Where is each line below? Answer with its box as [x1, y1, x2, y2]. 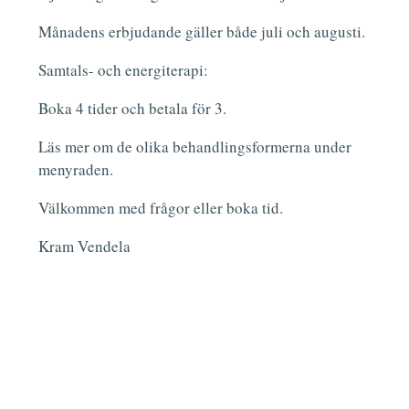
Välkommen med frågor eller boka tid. [38, 197, 284, 219]
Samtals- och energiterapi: [38, 59, 209, 81]
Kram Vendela [38, 236, 131, 257]
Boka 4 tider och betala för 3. [38, 98, 227, 120]
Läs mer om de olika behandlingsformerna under [38, 136, 352, 158]
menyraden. [38, 159, 114, 181]
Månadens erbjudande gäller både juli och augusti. [38, 21, 366, 43]
